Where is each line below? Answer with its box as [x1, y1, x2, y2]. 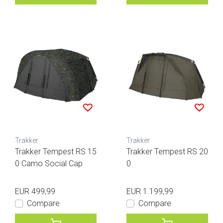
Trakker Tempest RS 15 [15, 147, 97, 157]
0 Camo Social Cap [15, 159, 83, 169]
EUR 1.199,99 [126, 187, 173, 197]
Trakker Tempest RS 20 [126, 147, 208, 157]
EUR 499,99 [15, 187, 55, 197]
